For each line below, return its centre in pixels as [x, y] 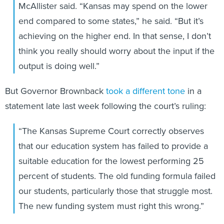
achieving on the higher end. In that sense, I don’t [114, 36]
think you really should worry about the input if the [116, 51]
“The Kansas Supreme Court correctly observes [111, 131]
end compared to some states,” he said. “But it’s [111, 21]
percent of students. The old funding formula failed [117, 176]
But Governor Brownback [55, 91]
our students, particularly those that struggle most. [115, 191]
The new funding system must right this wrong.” [111, 206]
